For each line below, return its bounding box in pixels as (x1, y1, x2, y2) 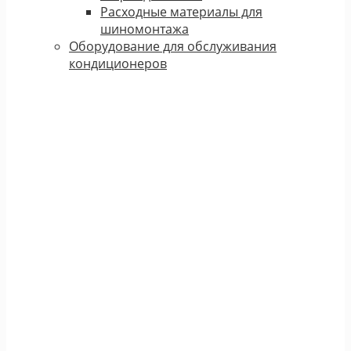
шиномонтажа (100, 20, 189, 38)
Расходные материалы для (100, 2, 262, 20)
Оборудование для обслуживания (69, 37, 277, 55)
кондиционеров (69, 54, 167, 72)
